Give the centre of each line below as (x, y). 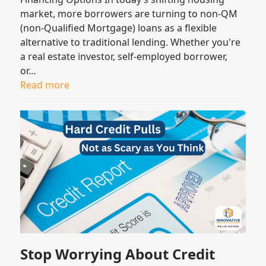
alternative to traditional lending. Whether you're (131, 42)
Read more (45, 85)
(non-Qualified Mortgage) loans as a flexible (119, 28)
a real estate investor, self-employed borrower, (124, 56)
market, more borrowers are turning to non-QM (129, 13)
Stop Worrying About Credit (118, 254)
